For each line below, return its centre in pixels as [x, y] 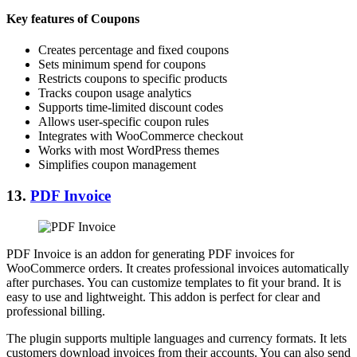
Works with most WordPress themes [129, 151]
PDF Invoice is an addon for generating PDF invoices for [150, 253]
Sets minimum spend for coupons [122, 65]
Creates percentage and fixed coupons [133, 50]
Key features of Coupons [73, 18]
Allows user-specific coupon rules [124, 122]
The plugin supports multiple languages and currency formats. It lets [177, 338]
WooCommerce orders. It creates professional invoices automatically [178, 268]
